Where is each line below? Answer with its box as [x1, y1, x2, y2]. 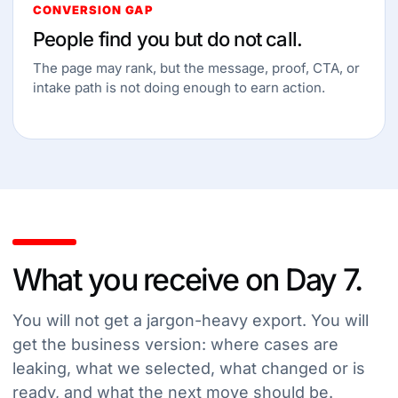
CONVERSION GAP [33, 3, 154, 17]
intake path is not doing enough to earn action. [33, 79, 325, 96]
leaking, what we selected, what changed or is [12, 359, 365, 378]
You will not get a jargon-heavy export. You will [12, 311, 369, 330]
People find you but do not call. [33, 28, 303, 51]
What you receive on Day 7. [12, 261, 362, 298]
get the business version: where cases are [12, 335, 338, 354]
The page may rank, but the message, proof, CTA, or [33, 60, 360, 76]
